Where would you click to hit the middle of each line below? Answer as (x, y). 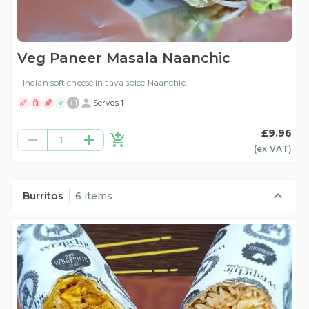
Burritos (43, 196)
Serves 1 (108, 103)
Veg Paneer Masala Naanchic (124, 58)
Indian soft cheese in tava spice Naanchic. (105, 83)
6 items (94, 196)
